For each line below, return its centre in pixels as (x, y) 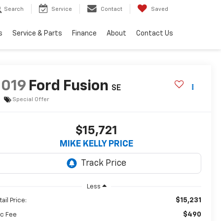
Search (14, 9)
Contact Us (155, 34)
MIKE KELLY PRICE (96, 144)
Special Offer (31, 99)
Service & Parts (37, 34)
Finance (84, 34)
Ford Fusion (69, 87)
